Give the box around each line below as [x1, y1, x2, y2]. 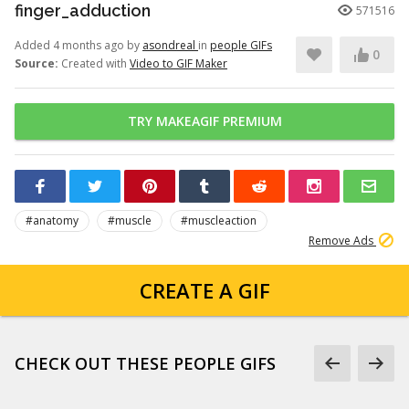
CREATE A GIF [139, 277, 270, 304]
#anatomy [26, 213, 79, 228]
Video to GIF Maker [130, 56, 227, 71]
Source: [15, 56, 58, 71]
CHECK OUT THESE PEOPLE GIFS [15, 352, 276, 374]
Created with [58, 56, 130, 71]
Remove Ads [309, 233, 376, 248]
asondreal [142, 37, 198, 53]
